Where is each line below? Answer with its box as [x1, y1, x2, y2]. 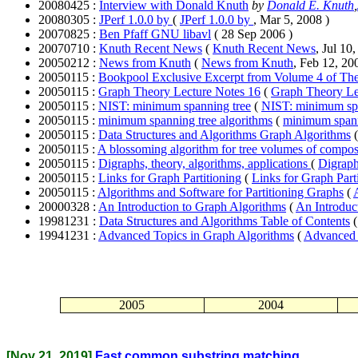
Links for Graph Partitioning [98, 170, 241, 185]
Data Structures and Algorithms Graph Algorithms [98, 127, 351, 141]
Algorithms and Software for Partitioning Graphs [97, 185, 344, 199]
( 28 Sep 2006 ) [214, 26, 292, 41]
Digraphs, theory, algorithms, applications [98, 156, 311, 170]
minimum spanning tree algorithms [98, 113, 272, 127]
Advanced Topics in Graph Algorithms [98, 228, 294, 242]
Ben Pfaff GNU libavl [99, 26, 211, 41]
